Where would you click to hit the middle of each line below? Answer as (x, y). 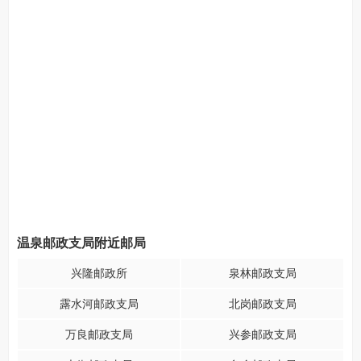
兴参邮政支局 (262, 334)
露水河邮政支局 (99, 304)
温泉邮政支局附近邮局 (81, 243)
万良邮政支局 (99, 334)
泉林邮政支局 (262, 273)
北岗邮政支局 (262, 304)
